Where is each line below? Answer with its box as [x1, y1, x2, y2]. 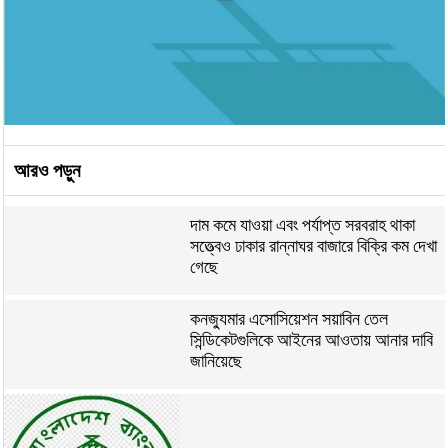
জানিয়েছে [190, 349, 243, 371]
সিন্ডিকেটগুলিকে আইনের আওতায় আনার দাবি [190, 328, 434, 350]
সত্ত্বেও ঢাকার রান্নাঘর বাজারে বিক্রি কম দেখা [190, 234, 438, 256]
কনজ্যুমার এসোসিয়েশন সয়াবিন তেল [190, 307, 389, 329]
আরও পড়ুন [14, 158, 80, 182]
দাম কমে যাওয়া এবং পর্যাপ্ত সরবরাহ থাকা [190, 213, 416, 235]
